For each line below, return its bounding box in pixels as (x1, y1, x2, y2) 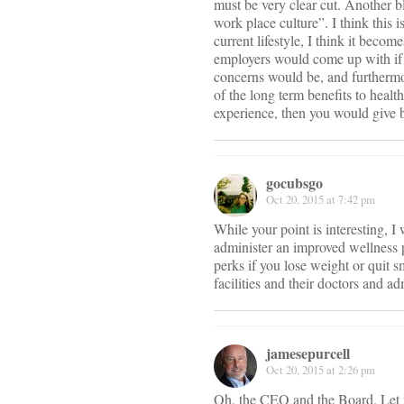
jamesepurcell (266, 343, 350, 364)
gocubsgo (266, 172, 323, 194)
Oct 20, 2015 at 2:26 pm (266, 362, 375, 379)
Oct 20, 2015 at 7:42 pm (266, 191, 375, 208)
